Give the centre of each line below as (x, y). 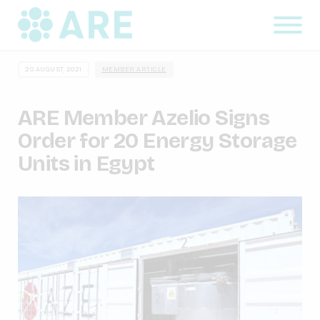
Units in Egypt (86, 163)
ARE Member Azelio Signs (144, 117)
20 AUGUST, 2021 (54, 69)
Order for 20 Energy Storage (157, 140)
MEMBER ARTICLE (134, 69)
